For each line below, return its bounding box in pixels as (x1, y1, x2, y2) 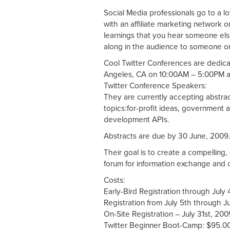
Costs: (104, 175, 125, 185)
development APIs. (104, 114, 169, 124)
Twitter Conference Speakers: (104, 81, 207, 90)
